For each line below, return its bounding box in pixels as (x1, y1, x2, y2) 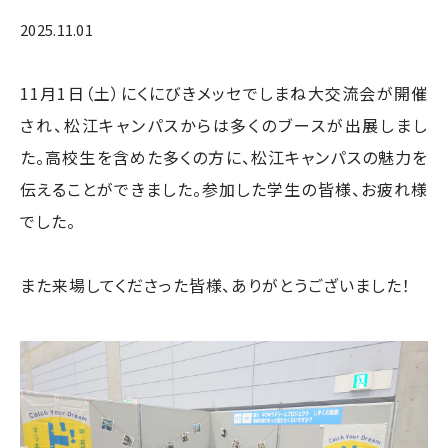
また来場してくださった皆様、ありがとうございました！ (20, 273, 411, 297)
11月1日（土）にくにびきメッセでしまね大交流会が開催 (20, 81, 428, 105)
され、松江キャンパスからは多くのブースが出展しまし (20, 113, 428, 137)
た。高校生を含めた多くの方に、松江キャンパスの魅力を (20, 145, 428, 169)
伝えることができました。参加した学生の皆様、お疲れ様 (20, 177, 428, 201)
